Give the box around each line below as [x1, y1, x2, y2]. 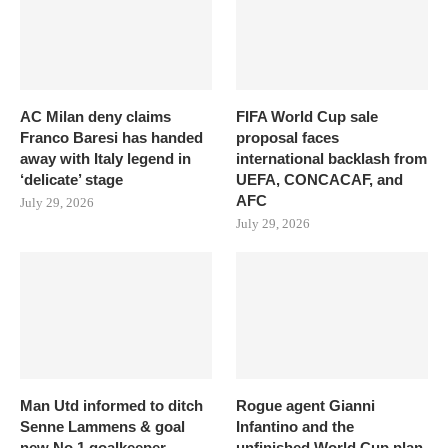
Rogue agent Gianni [236, 397, 376, 415]
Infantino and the [236, 418, 355, 436]
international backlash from [236, 149, 428, 167]
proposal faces [236, 128, 340, 146]
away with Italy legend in [20, 149, 191, 167]
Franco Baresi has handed [20, 128, 203, 146]
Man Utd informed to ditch [20, 397, 203, 415]
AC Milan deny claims [20, 107, 171, 125]
